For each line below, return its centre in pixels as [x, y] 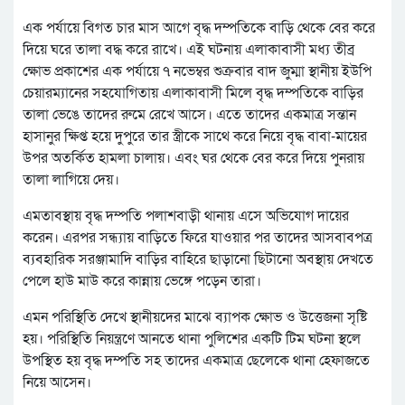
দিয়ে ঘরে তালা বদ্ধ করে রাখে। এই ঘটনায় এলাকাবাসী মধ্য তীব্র [188, 50]
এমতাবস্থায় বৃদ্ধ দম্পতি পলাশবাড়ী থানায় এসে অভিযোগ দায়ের [186, 217]
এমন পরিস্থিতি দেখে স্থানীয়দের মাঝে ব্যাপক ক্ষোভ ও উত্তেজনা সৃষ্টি [195, 318]
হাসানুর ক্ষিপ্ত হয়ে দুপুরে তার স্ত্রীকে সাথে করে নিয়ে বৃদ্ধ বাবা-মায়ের [195, 137]
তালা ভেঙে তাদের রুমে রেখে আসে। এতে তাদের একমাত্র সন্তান [189, 115]
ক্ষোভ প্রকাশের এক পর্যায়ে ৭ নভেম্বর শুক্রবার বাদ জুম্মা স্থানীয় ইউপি [197, 72]
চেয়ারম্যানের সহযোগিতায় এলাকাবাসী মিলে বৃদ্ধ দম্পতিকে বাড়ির [193, 94]
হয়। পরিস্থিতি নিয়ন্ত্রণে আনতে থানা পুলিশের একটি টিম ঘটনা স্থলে [192, 339]
